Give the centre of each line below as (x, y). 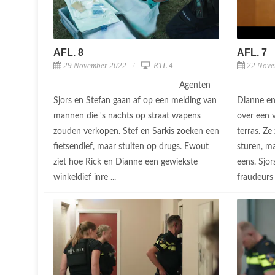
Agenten (195, 86)
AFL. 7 (252, 53)
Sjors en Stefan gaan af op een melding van (135, 101)
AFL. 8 (68, 53)
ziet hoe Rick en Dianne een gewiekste (126, 162)
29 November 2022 (95, 66)
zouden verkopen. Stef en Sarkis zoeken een (136, 132)
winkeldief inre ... (86, 178)
